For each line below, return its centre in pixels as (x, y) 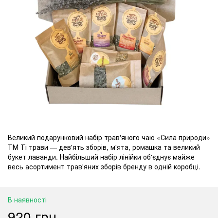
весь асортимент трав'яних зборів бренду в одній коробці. (104, 166)
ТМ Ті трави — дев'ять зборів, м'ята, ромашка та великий (104, 147)
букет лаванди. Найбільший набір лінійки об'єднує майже (101, 157)
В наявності (27, 200)
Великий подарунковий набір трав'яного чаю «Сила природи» (109, 137)
